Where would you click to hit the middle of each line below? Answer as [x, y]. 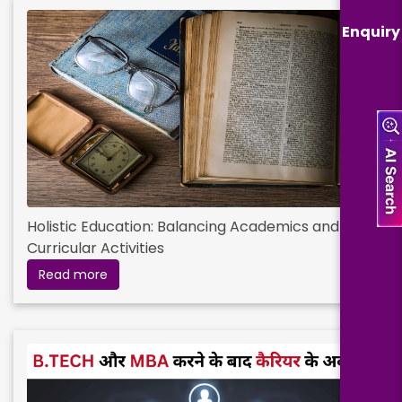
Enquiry [371, 31]
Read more [73, 275]
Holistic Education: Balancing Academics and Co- [199, 227]
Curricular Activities [96, 248]
